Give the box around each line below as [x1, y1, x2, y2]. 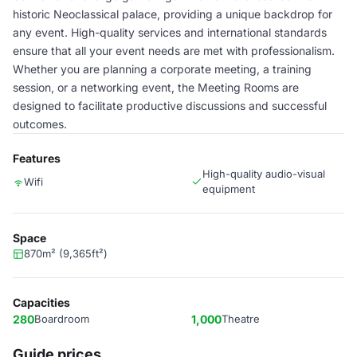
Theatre [222, 312, 260, 325]
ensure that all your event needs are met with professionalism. [13, 44, 335, 57]
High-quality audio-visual [202, 167, 325, 180]
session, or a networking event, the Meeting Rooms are [13, 80, 299, 94]
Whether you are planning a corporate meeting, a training [13, 62, 312, 76]
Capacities [13, 296, 70, 309]
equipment [202, 182, 255, 195]
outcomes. [13, 117, 67, 131]
